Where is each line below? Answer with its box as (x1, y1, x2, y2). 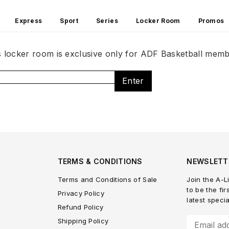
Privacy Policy (57, 189, 105, 197)
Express (15, 16, 42, 25)
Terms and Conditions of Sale (57, 175, 157, 184)
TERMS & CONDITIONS (57, 156, 143, 166)
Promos (198, 16, 224, 25)
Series (96, 16, 118, 25)
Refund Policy (57, 202, 104, 211)
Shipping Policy (57, 216, 109, 225)
